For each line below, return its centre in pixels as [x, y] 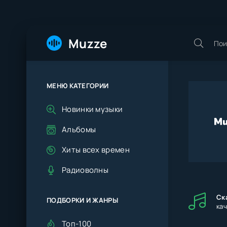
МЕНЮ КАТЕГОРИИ [78, 86]
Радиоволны [85, 170]
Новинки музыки [92, 109]
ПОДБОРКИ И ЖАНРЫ [82, 200]
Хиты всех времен [96, 150]
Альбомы [79, 129]
